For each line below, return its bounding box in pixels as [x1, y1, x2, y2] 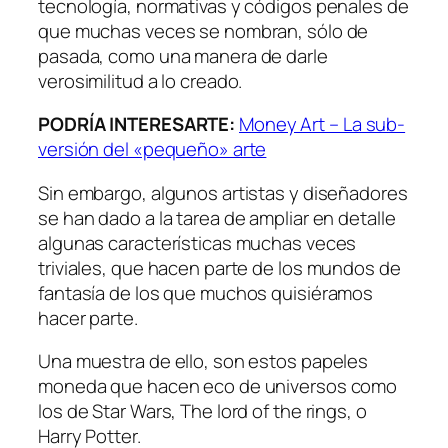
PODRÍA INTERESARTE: [38, 111, 236, 138]
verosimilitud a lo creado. [38, 67, 243, 94]
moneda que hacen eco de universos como [38, 373, 398, 400]
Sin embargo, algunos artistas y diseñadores [38, 179, 408, 206]
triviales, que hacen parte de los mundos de [38, 254, 401, 281]
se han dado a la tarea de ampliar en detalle [38, 204, 396, 231]
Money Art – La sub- [239, 111, 406, 138]
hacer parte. [38, 304, 138, 331]
